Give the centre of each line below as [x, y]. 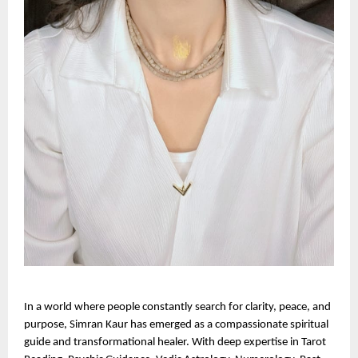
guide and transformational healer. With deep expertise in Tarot [175, 342]
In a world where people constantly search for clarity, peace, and [177, 307]
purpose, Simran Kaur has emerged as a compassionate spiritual [176, 324]
